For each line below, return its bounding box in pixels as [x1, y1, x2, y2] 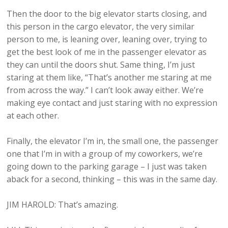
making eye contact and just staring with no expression [7, 97, 218, 109]
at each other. [7, 110, 60, 122]
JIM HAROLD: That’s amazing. [7, 199, 119, 211]
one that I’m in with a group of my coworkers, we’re [7, 148, 203, 160]
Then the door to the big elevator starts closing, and [7, 8, 207, 20]
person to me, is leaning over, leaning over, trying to [7, 34, 208, 45]
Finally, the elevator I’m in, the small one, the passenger [7, 135, 219, 147]
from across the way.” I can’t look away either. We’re [7, 84, 204, 96]
